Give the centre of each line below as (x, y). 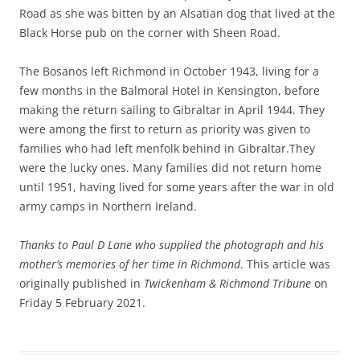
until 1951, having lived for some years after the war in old (177, 187)
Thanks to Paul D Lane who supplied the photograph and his (172, 245)
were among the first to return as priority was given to (165, 129)
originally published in (82, 283)
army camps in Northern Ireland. (108, 206)
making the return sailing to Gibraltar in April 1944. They (172, 110)
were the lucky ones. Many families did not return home (170, 168)
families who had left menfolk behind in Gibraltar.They (167, 148)
